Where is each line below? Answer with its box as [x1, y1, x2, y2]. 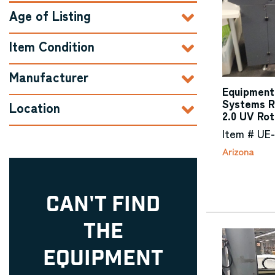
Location [9, 98, 60, 117]
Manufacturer [9, 68, 88, 86]
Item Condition [9, 37, 95, 55]
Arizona [222, 144, 254, 158]
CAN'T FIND [46, 190, 160, 219]
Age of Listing [9, 6, 91, 25]
